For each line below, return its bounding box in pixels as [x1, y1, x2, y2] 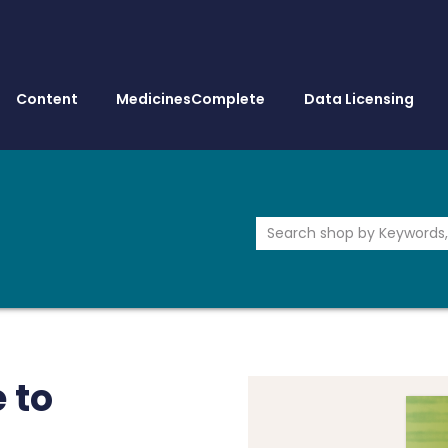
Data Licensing [303, 89, 414, 109]
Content [16, 89, 79, 109]
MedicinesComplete [116, 89, 266, 109]
